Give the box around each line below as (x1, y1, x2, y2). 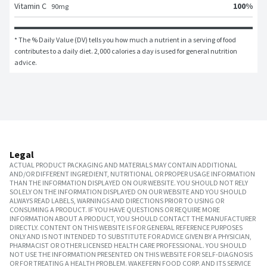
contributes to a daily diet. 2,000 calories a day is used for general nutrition (14, 46, 237, 56)
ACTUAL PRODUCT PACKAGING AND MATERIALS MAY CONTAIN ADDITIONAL (10, 160, 237, 170)
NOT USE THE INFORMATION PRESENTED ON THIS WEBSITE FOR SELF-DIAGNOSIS (10, 250, 253, 259)
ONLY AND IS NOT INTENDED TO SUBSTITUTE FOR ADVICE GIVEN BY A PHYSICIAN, (10, 232, 252, 241)
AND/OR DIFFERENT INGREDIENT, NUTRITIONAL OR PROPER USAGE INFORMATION (10, 169, 255, 179)
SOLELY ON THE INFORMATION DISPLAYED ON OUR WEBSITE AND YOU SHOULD (10, 187, 247, 197)
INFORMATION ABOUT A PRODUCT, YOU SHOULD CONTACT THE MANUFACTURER (10, 214, 256, 223)
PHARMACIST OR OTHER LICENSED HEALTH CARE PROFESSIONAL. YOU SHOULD (10, 241, 247, 250)
